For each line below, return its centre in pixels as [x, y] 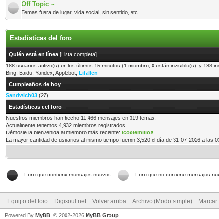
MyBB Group [102, 215]
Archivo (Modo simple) [162, 201]
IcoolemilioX [138, 132]
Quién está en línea [33, 54]
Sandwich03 [22, 95]
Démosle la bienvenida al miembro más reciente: [64, 132]
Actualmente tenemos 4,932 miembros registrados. [66, 125]
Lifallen [88, 73]
